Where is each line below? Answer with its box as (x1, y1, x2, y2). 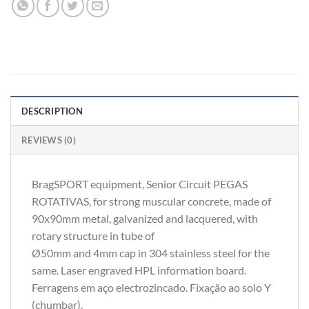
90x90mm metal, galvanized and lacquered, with (32, 212, 258, 226)
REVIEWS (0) (21, 134, 76, 146)
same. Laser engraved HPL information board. (32, 263, 246, 277)
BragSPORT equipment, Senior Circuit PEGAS (32, 177, 248, 191)
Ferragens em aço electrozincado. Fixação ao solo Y (32, 281, 271, 295)
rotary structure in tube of (32, 229, 154, 243)
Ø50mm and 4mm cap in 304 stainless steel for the (32, 246, 270, 260)
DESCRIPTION (21, 106, 83, 117)
